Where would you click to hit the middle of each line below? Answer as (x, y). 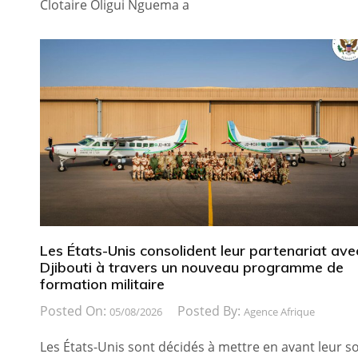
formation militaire (102, 284)
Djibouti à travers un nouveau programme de (192, 267)
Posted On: (75, 310)
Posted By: (211, 310)
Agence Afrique (279, 311)
